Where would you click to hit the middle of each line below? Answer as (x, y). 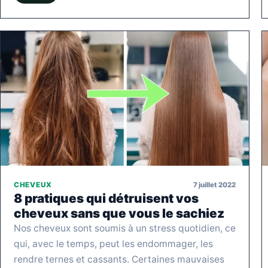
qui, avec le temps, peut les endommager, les (113, 244)
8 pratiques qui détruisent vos (106, 199)
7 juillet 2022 (214, 185)
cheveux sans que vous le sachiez (119, 214)
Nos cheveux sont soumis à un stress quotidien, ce (125, 229)
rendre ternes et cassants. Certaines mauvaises (119, 260)
